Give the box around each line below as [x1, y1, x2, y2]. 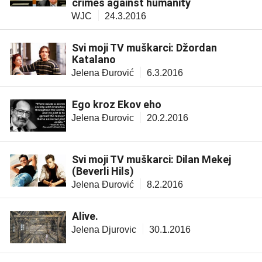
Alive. [72, 210, 98, 223]
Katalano [72, 53, 116, 65]
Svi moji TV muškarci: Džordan [72, 41, 217, 54]
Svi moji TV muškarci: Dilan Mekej [72, 153, 231, 166]
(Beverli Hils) [72, 165, 134, 178]
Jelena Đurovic [71, 112, 134, 123]
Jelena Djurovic [71, 225, 136, 235]
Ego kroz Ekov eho [72, 98, 161, 111]
